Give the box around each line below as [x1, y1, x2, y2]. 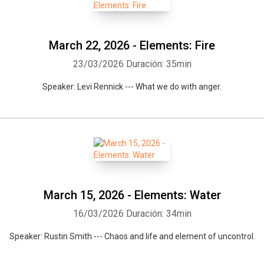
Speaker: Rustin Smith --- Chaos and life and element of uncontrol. [9, 232, 255, 241]
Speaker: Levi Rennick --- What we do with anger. [42, 82, 222, 91]
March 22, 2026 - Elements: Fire [49, 38, 215, 52]
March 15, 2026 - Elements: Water [43, 188, 221, 202]
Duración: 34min [126, 208, 192, 219]
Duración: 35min [126, 58, 192, 70]
